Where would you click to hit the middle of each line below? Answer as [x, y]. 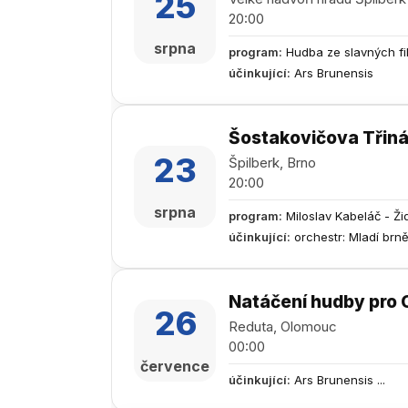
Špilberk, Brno [272, 163]
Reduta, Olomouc [283, 326]
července [175, 366]
